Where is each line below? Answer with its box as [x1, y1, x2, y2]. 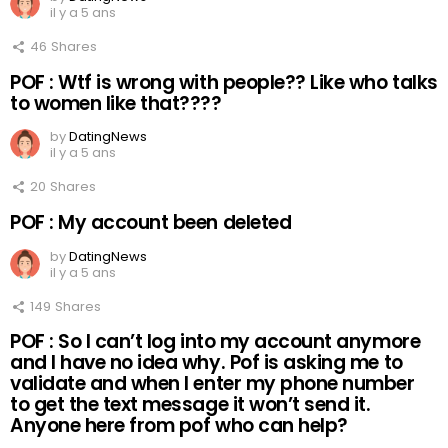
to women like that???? [10, 89, 222, 117]
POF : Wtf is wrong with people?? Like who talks [10, 68, 438, 96]
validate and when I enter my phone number [10, 369, 415, 397]
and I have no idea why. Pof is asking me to [10, 348, 403, 376]
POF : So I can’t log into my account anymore [10, 327, 421, 355]
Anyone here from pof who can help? [10, 411, 348, 439]
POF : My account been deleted [10, 208, 292, 236]
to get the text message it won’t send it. [10, 390, 371, 418]
